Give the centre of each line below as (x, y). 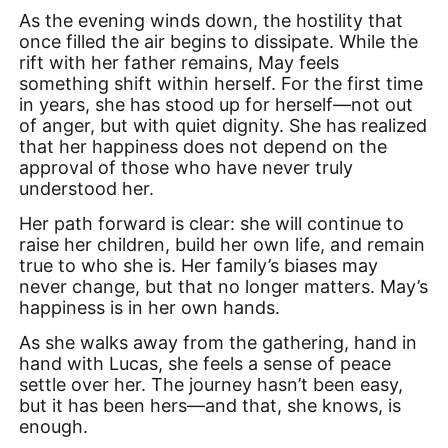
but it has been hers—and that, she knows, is (210, 406)
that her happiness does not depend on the (203, 146)
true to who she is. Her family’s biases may (199, 265)
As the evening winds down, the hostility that (211, 20)
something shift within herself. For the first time (221, 83)
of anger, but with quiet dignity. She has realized (223, 125)
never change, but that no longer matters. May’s (224, 286)
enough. (54, 427)
